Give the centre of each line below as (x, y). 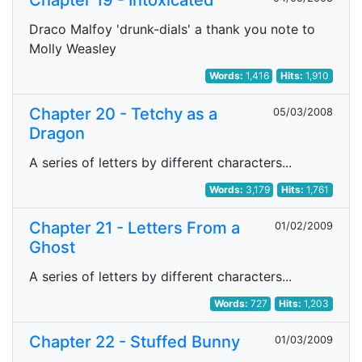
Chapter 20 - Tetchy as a (123, 114)
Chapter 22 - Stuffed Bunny (135, 342)
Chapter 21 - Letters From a (135, 228)
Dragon (57, 133)
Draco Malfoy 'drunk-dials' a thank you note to (172, 29)
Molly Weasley (73, 48)
